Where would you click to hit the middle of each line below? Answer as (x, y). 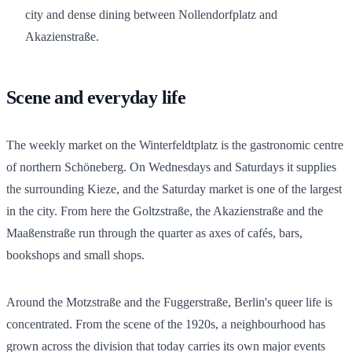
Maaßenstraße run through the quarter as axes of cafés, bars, (154, 233)
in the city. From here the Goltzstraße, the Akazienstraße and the (165, 211)
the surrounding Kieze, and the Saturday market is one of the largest (174, 189)
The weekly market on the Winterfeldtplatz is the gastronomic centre (175, 145)
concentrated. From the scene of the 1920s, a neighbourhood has (166, 324)
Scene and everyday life (96, 97)
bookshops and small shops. (75, 255)
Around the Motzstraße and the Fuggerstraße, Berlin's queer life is (169, 302)
